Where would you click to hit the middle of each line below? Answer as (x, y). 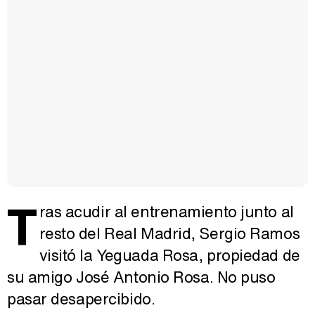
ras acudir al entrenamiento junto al (166, 212)
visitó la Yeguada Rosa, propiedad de (169, 255)
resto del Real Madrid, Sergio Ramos (169, 233)
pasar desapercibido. (81, 299)
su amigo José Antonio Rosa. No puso (141, 277)
